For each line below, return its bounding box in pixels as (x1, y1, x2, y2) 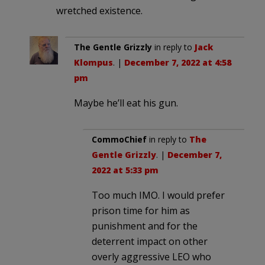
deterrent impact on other (92, 234, 208, 248)
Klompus (74, 56, 113, 68)
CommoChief (92, 133, 147, 145)
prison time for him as (92, 203, 190, 217)
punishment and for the (92, 219, 198, 232)
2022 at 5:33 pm (92, 164, 159, 176)
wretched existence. (56, 4, 143, 17)
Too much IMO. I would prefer (92, 188, 225, 202)
